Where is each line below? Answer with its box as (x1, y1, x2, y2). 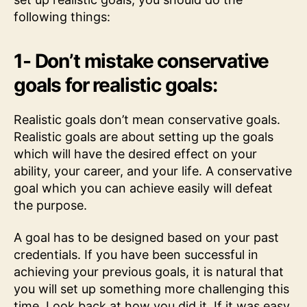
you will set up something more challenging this (14, 282, 289, 297)
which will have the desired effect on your (14, 146, 257, 161)
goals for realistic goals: (14, 73, 217, 97)
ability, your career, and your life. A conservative (14, 163, 292, 178)
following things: (14, 9, 110, 24)
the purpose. (14, 197, 87, 212)
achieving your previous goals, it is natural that (14, 265, 284, 280)
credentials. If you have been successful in (14, 247, 258, 262)
